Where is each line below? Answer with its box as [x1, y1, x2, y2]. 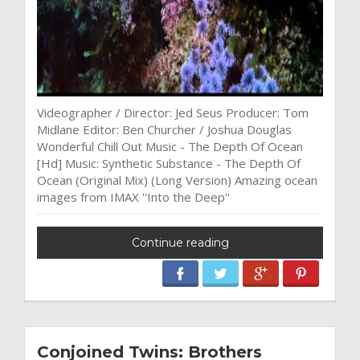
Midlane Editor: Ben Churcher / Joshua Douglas [37, 121, 292, 137]
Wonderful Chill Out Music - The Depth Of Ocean [37, 137, 303, 154]
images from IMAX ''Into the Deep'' [37, 188, 230, 205]
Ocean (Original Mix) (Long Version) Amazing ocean [37, 171, 317, 188]
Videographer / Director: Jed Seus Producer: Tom [37, 104, 309, 121]
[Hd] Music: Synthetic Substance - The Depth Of [37, 154, 301, 171]
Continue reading [131, 235, 229, 250]
